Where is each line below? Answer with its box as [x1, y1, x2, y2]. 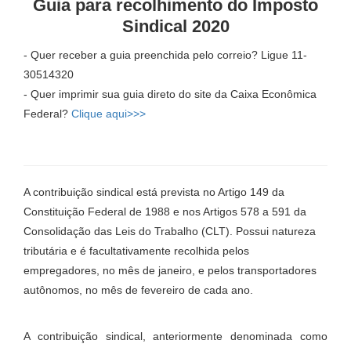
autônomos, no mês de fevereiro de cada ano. [24, 284, 253, 296]
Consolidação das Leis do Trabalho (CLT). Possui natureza [24, 225, 316, 237]
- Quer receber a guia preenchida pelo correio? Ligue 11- [24, 49, 307, 61]
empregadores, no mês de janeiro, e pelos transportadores [24, 264, 317, 277]
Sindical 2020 [121, 16, 230, 36]
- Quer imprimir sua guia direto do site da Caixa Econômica [24, 88, 317, 100]
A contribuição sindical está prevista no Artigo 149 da [24, 186, 284, 198]
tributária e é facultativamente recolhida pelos [24, 244, 249, 257]
